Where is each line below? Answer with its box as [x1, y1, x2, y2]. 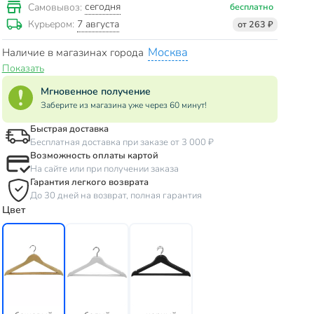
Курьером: [27, 18, 77, 32]
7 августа [76, 17, 119, 31]
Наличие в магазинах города [1, 46, 146, 60]
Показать [1, 62, 44, 76]
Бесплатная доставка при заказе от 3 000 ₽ [29, 136, 214, 149]
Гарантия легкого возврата [29, 176, 149, 189]
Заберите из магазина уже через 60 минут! [40, 100, 207, 111]
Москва [147, 44, 188, 61]
